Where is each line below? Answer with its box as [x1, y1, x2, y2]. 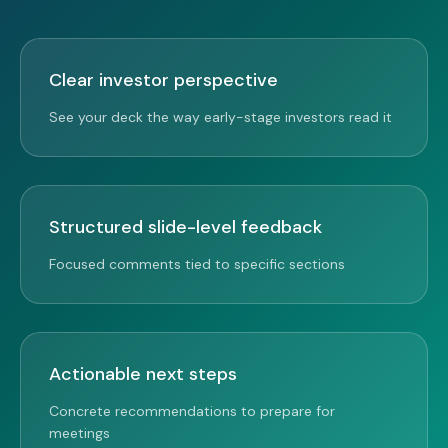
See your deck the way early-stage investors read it [49, 108, 392, 126]
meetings [49, 424, 110, 442]
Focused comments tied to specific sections [49, 255, 345, 273]
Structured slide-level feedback [49, 215, 322, 239]
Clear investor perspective [49, 68, 278, 92]
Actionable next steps [49, 362, 237, 386]
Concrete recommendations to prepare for [49, 402, 335, 420]
